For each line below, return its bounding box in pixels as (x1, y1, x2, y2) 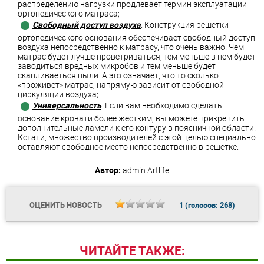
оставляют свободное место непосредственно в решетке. (18, 141, 239, 153)
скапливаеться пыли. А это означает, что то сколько (18, 70, 219, 81)
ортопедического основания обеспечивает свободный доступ (18, 32, 255, 44)
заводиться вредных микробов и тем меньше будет (18, 60, 216, 72)
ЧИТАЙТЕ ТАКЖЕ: (79, 242, 185, 259)
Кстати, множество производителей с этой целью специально (18, 131, 256, 143)
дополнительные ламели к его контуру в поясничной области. (18, 122, 256, 134)
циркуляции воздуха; (18, 88, 98, 100)
